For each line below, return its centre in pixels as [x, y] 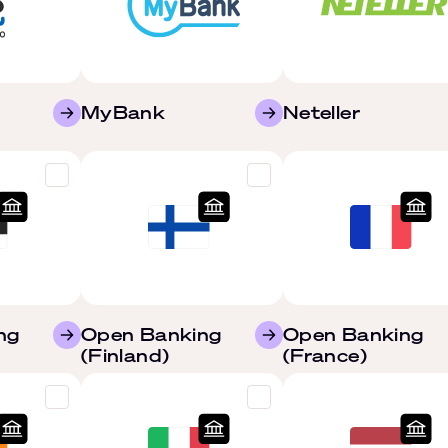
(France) [325, 355]
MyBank [123, 112]
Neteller [321, 112]
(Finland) [125, 355]
